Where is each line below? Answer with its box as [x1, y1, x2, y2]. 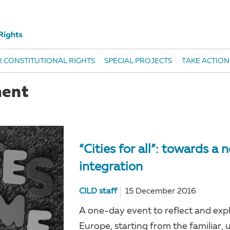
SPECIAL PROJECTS [104, 57, 172, 65]
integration [79, 161, 143, 174]
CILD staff [79, 187, 118, 196]
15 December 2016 [125, 187, 197, 196]
